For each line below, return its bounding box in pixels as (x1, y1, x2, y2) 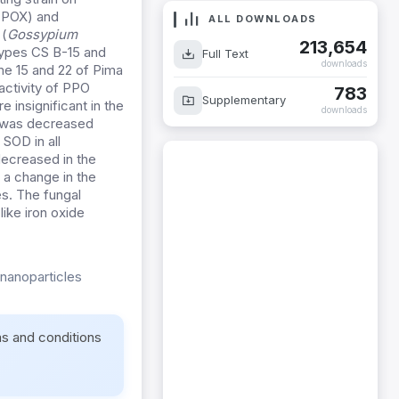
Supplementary (202, 93, 286, 107)
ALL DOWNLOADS (204, 12, 317, 25)
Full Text (202, 46, 248, 61)
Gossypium (7, 26, 77, 44)
